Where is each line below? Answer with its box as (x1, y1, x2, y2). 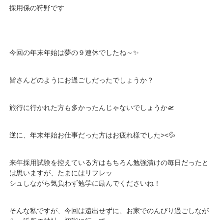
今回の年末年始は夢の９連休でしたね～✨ (9, 48, 139, 56)
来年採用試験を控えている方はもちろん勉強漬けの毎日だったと (9, 158, 209, 166)
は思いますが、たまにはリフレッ (9, 168, 113, 177)
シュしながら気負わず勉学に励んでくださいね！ (9, 179, 161, 187)
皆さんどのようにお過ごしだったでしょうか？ (9, 76, 154, 84)
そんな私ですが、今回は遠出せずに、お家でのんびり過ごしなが (9, 206, 209, 215)
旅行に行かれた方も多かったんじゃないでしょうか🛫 (9, 103, 175, 111)
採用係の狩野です (9, 3, 65, 12)
